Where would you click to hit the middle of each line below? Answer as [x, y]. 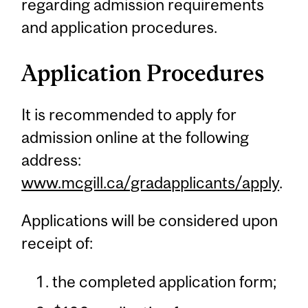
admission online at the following [135, 137]
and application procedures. [120, 27]
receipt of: [57, 243]
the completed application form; [164, 282]
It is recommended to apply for [129, 114]
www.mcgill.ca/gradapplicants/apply [151, 182]
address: [52, 159]
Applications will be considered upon [150, 220]
